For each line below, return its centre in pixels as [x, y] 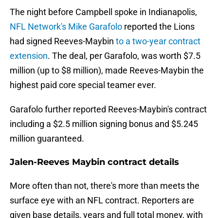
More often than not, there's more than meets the [105, 186]
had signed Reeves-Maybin [63, 41]
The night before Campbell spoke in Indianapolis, [103, 12]
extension [29, 56]
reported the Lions [158, 27]
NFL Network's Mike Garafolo [66, 27]
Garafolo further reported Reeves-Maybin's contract [108, 109]
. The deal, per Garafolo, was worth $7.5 [124, 56]
